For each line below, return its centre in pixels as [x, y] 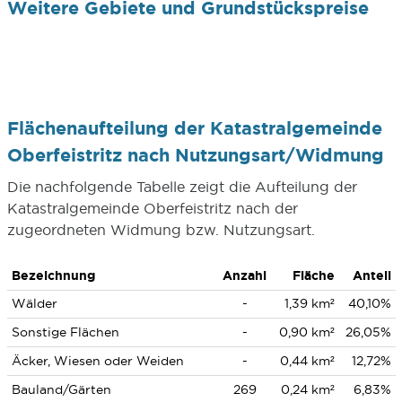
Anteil [371, 275]
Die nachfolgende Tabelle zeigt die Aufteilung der [182, 187]
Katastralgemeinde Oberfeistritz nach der [152, 208]
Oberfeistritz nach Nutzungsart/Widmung [195, 155]
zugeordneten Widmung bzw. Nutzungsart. [161, 230]
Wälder [34, 303]
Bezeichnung [53, 275]
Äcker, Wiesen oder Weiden [97, 361]
